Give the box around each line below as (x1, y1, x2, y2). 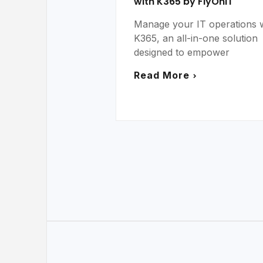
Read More (134, 69, 190, 82)
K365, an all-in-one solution (134, 32, 258, 45)
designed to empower (134, 46, 230, 59)
